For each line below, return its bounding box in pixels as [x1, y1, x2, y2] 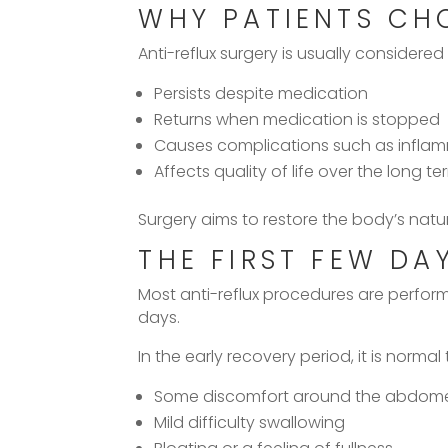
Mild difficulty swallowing [154, 410, 346, 434]
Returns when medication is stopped [154, 107, 441, 131]
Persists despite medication [154, 81, 369, 105]
